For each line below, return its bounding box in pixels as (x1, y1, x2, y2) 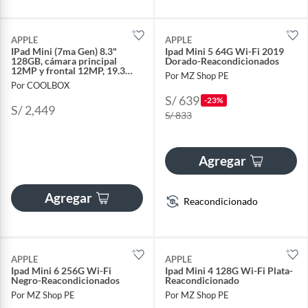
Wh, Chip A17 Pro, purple (11, 74, 121, 86)
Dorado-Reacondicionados (165, 54, 279, 67)
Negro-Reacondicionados (11, 274, 120, 286)
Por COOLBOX (11, 79, 69, 91)
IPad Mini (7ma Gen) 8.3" (11, 45, 117, 57)
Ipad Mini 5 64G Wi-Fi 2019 (165, 45, 284, 57)
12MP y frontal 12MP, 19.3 (11, 64, 125, 76)
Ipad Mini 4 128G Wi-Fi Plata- (165, 264, 293, 276)
